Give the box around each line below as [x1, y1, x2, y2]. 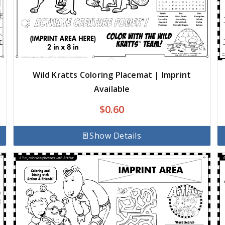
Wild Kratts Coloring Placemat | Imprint [33, 69, 191, 81]
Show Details [89, 130, 142, 141]
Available [93, 83, 130, 95]
